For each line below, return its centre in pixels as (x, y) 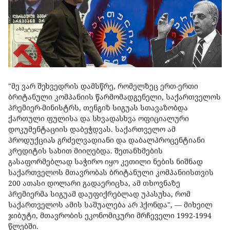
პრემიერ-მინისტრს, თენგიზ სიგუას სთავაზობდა (98, 108)
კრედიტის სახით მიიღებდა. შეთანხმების (85, 151)
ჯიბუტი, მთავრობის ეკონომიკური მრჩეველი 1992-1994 (110, 216)
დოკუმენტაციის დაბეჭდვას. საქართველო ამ (92, 129)
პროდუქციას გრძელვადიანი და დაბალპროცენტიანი (107, 140)
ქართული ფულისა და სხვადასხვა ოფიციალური (99, 119)
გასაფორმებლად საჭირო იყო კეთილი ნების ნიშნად (106, 162)
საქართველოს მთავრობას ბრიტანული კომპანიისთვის (111, 172)
